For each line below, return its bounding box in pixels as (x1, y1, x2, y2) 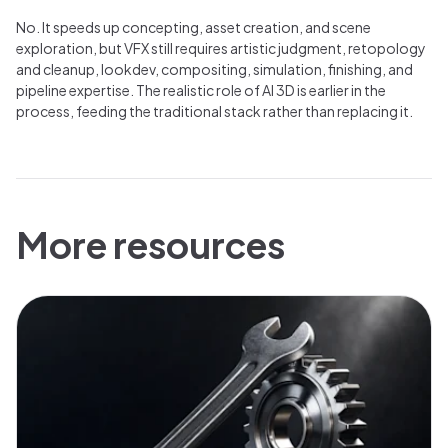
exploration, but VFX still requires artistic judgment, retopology (16, 38, 426, 57)
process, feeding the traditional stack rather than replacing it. (16, 101, 413, 120)
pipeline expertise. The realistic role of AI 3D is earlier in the (16, 80, 386, 99)
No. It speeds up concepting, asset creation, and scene (16, 17, 371, 36)
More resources (16, 221, 285, 267)
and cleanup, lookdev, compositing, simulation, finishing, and (16, 59, 413, 78)
